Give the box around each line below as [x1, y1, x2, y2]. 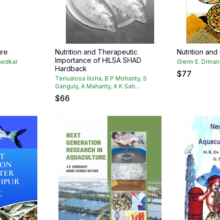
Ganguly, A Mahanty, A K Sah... [55, 82, 139, 90]
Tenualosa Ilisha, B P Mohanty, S [55, 75, 147, 82]
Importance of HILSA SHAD [55, 56, 141, 64]
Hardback [55, 64, 87, 73]
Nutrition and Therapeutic [55, 48, 137, 56]
